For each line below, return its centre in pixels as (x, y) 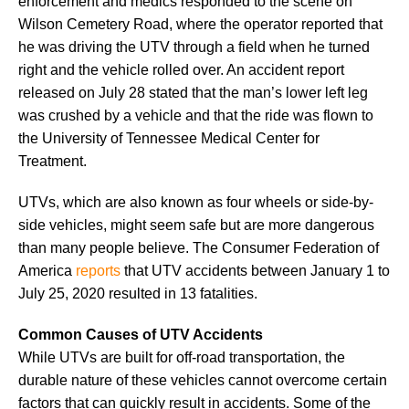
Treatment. (52, 161)
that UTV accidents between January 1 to (255, 270)
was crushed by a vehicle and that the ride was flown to (196, 115)
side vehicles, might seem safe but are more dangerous (196, 225)
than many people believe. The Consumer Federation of (199, 247)
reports (98, 270)
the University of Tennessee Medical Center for (169, 138)
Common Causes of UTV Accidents (141, 334)
